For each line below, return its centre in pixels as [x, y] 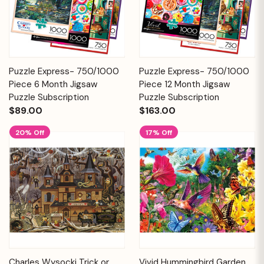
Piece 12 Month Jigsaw [184, 84]
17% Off [159, 132]
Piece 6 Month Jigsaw [53, 84]
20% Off [30, 132]
